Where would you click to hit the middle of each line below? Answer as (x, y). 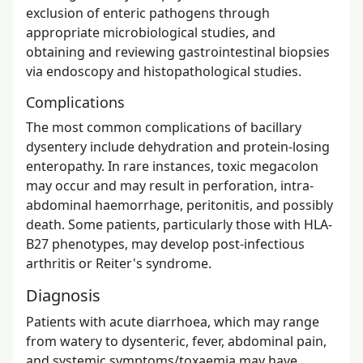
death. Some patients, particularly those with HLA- (179, 224)
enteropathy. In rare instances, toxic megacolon (172, 166)
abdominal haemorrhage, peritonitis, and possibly (179, 205)
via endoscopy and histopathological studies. (164, 71)
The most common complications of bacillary (164, 127)
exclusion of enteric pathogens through (148, 13)
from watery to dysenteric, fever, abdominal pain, (176, 341)
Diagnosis (63, 295)
